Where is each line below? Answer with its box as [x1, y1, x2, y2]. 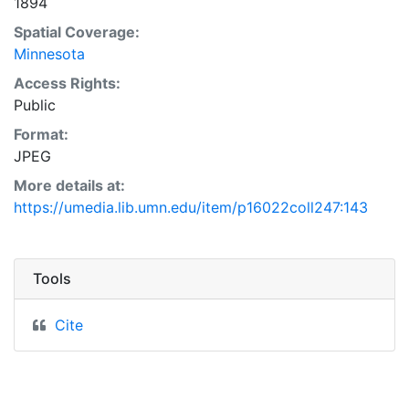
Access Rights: [14, 74, 121, 92]
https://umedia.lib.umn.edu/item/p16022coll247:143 [14, 198, 368, 216]
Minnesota [14, 45, 85, 63]
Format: [14, 125, 68, 143]
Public [14, 96, 56, 114]
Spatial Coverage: [14, 23, 140, 41]
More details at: [14, 176, 125, 194]
